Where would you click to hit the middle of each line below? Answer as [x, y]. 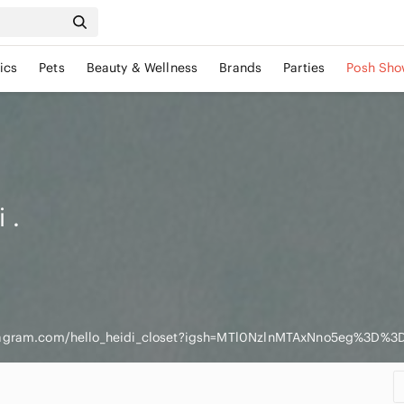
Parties [304, 68]
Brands [241, 68]
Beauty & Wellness [142, 68]
